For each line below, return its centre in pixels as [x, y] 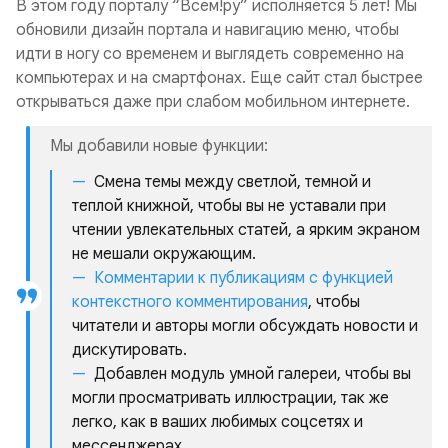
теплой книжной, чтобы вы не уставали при [229, 206]
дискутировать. [129, 350]
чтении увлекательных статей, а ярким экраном [246, 230]
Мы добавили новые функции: [161, 146]
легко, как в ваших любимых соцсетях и [217, 422]
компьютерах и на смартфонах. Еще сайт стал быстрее [219, 78]
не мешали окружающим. [164, 254]
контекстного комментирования [190, 302]
